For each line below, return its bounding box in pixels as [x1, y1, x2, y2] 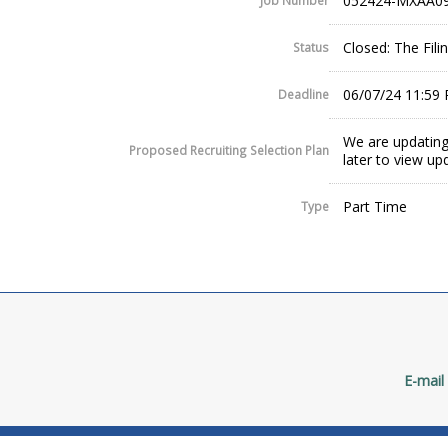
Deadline [278, 86, 329, 103]
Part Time [343, 197, 407, 217]
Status [293, 39, 329, 56]
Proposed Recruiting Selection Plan [129, 142, 329, 159]
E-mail [404, 371, 444, 391]
